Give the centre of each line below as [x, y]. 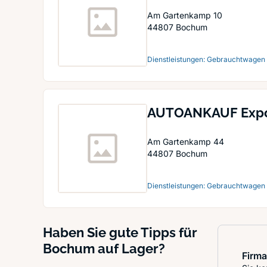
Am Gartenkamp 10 [185, 15]
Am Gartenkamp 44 [186, 142]
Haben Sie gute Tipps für [120, 232]
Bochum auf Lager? [104, 249]
